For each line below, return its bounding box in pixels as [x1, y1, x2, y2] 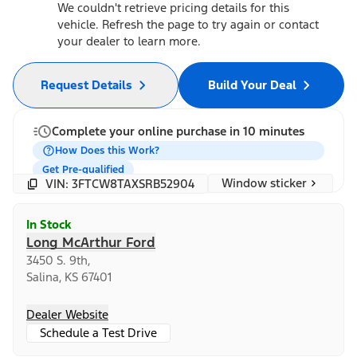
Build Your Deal [207, 77, 296, 93]
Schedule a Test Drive [40, 325, 157, 341]
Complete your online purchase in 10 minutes [52, 124, 304, 139]
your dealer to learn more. [57, 33, 201, 49]
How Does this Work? [55, 144, 159, 158]
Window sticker [222, 175, 307, 191]
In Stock [26, 217, 71, 233]
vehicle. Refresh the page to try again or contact [57, 17, 319, 33]
